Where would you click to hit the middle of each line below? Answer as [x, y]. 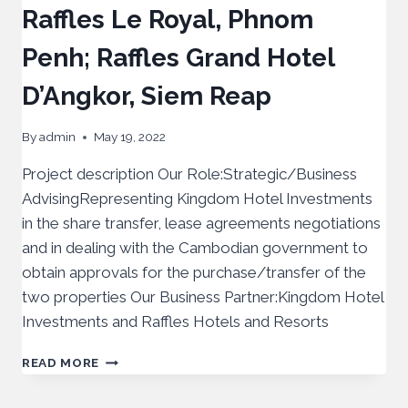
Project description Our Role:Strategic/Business [189, 174]
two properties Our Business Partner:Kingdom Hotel [203, 297]
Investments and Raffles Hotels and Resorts [175, 322]
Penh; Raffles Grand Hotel [178, 57]
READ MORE [61, 363]
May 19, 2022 [130, 137]
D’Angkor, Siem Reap [147, 96]
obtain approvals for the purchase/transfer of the [194, 273]
